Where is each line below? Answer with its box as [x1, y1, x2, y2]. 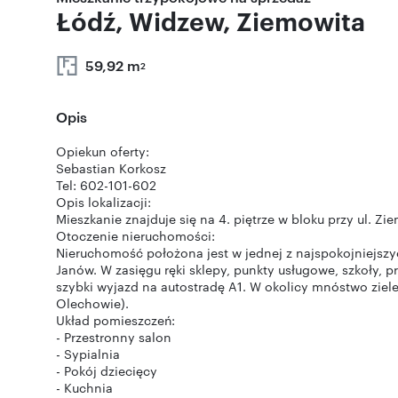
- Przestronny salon [56, 328, 171, 346]
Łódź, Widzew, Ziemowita [56, 4, 365, 37]
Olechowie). [56, 294, 129, 312]
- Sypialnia [56, 345, 120, 362]
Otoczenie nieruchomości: [56, 227, 215, 244]
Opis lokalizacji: [56, 193, 151, 211]
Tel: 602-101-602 [56, 176, 156, 194]
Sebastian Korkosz [56, 159, 166, 177]
